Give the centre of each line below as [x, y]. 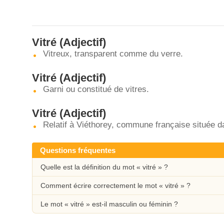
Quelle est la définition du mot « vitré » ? [104, 167]
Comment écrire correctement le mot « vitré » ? [115, 185]
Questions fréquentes [78, 150]
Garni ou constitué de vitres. [96, 89]
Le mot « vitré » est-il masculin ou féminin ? [109, 204]
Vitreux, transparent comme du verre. [113, 54]
